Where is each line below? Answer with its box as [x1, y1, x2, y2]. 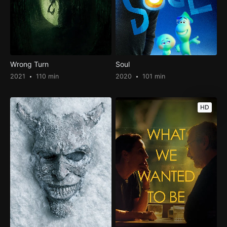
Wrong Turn [10, 59, 49, 68]
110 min [33, 72, 59, 80]
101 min [140, 72, 166, 80]
